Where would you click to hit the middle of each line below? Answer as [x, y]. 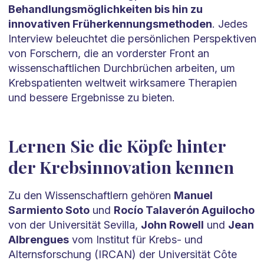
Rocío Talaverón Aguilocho [184, 210]
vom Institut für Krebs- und [136, 240]
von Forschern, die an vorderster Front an [108, 54]
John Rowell [172, 225]
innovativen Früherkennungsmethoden [110, 24]
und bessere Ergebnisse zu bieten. [91, 98]
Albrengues [38, 240]
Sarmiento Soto [49, 210]
